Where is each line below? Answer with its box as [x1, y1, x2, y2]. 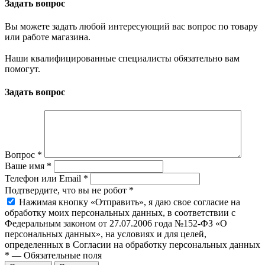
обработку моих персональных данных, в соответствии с [5, 208, 235, 218]
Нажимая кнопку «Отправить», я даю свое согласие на [19, 197, 240, 208]
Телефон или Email [5, 173, 83, 184]
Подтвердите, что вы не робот [5, 185, 129, 196]
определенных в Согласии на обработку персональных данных [5, 240, 260, 250]
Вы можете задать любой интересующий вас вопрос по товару [5, 21, 258, 31]
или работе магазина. [5, 31, 91, 42]
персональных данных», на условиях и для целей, [5, 229, 206, 240]
